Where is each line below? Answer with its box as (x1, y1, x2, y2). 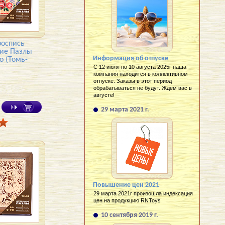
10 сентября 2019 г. (101, 211, 158, 219)
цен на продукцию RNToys (93, 197, 161, 203)
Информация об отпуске (93, 55, 168, 62)
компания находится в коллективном (93, 71, 188, 77)
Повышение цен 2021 (93, 181, 159, 189)
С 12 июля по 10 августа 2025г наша (93, 64, 186, 70)
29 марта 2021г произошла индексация (93, 190, 193, 196)
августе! (93, 92, 115, 98)
